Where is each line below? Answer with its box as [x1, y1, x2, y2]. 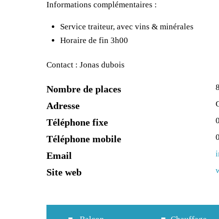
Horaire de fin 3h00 [60, 36, 128, 45]
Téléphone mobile [46, 133, 122, 145]
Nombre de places [46, 84, 122, 95]
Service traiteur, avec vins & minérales [60, 22, 194, 32]
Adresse [46, 100, 80, 111]
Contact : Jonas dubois [46, 60, 125, 70]
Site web [46, 167, 82, 178]
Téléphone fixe [46, 117, 109, 128]
